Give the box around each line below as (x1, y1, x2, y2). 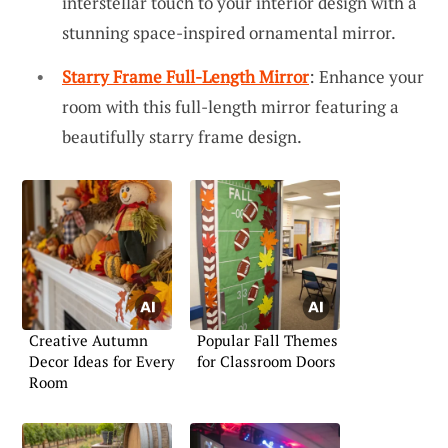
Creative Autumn (29, 329, 148, 350)
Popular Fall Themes (197, 329, 338, 350)
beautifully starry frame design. (62, 124, 302, 148)
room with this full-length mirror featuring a (62, 94, 399, 118)
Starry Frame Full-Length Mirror (62, 64, 309, 88)
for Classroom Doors (197, 350, 336, 371)
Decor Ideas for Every (29, 350, 175, 371)
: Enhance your (309, 64, 424, 88)
